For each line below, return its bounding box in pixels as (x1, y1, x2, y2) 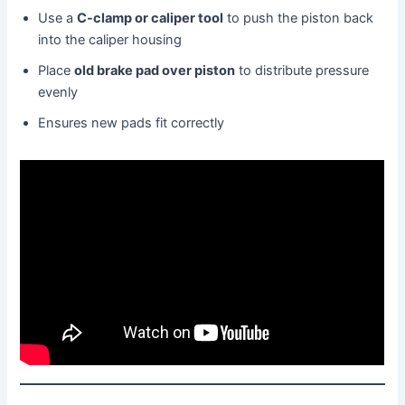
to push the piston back (223, 10, 374, 27)
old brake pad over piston (74, 62, 236, 80)
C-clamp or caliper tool (77, 10, 224, 27)
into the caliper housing (38, 32, 183, 49)
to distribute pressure (235, 62, 370, 80)
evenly (38, 84, 79, 101)
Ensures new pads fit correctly (38, 115, 225, 132)
